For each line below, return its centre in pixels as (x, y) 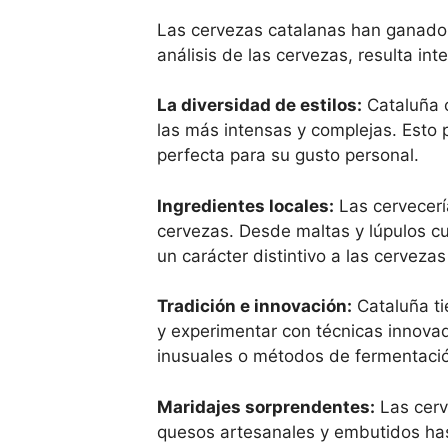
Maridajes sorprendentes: (266, 406)
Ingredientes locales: (245, 205)
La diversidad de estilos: (259, 105)
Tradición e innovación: (254, 306)
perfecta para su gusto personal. (288, 155)
